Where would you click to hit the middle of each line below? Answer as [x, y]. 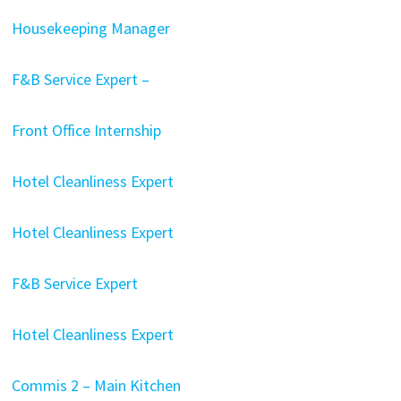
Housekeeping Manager [90, 28]
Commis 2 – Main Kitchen [96, 385]
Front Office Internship [86, 130]
